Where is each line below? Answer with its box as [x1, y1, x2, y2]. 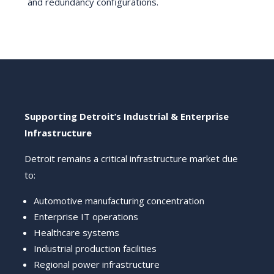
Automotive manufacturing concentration [34, 194, 204, 207]
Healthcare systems [34, 226, 119, 239]
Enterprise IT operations [34, 210, 138, 223]
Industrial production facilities [34, 242, 157, 255]
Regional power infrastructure [34, 258, 160, 271]
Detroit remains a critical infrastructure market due [24, 152, 238, 165]
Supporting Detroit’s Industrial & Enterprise [24, 110, 229, 123]
